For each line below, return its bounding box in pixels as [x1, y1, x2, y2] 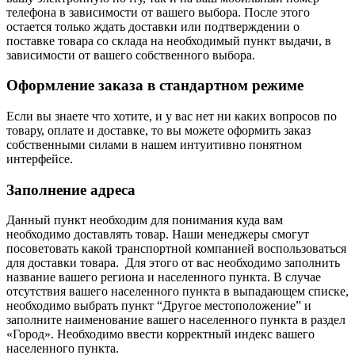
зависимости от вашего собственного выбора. [6, 48, 255, 62]
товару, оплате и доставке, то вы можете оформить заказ [6, 123, 311, 137]
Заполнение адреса [6, 181, 136, 198]
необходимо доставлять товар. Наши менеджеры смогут [6, 227, 309, 242]
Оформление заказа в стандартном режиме [6, 77, 303, 94]
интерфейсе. [6, 151, 73, 166]
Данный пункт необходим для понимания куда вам [6, 213, 283, 227]
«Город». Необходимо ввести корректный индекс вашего [6, 327, 315, 342]
